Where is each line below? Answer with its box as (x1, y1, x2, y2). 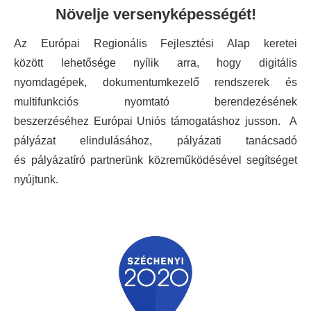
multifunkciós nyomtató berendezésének (14, 96, 297, 108)
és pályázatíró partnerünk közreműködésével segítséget (14, 154, 297, 167)
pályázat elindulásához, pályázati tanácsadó (14, 135, 297, 147)
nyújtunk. (14, 174, 61, 186)
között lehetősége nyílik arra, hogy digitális (14, 57, 297, 69)
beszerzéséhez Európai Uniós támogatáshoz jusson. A (14, 115, 297, 128)
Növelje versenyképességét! (55, 6, 256, 24)
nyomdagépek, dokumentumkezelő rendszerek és (14, 76, 297, 89)
